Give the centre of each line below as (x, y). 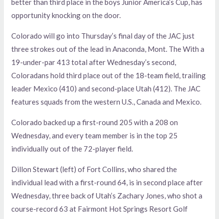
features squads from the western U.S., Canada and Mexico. (107, 102)
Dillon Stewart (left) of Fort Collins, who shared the (94, 169)
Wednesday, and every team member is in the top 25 (95, 136)
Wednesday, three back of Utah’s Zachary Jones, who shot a (107, 196)
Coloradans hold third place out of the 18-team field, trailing (109, 76)
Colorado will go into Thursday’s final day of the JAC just (103, 36)
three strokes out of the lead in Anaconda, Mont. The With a (108, 49)
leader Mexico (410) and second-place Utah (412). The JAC (106, 89)
